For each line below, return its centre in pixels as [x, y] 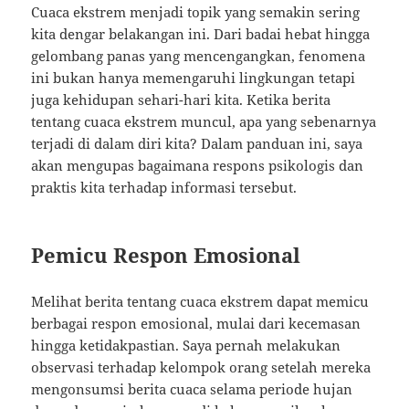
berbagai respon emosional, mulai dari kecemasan [196, 324]
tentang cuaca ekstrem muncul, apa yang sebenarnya [204, 122]
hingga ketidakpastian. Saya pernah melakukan [186, 346]
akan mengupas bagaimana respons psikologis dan [198, 166]
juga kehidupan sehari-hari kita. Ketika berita [181, 100]
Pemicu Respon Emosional [166, 255]
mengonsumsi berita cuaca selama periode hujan [192, 389]
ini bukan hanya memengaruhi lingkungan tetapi [194, 78]
